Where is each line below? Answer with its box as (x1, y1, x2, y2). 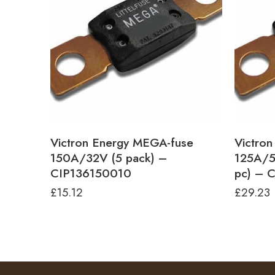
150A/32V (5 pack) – (50, 149, 167, 166)
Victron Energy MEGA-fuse (50, 134, 193, 151)
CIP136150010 (50, 165, 131, 182)
